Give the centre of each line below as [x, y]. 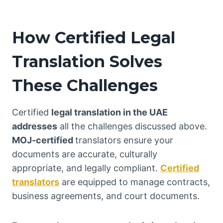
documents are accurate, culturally [85, 154]
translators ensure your [124, 140]
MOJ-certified [44, 140]
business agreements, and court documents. [106, 196]
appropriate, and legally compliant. [86, 168]
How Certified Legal [94, 38]
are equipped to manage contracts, [135, 182]
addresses [35, 126]
